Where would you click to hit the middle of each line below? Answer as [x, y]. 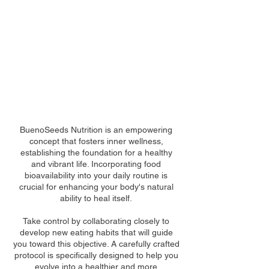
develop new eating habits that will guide [96, 233]
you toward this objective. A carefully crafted [96, 244]
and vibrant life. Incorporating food [96, 164]
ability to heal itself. [96, 198]
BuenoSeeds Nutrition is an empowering [96, 130]
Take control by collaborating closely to [96, 221]
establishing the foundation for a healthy [96, 153]
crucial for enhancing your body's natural [96, 187]
